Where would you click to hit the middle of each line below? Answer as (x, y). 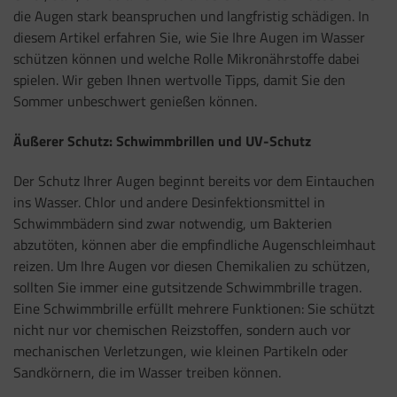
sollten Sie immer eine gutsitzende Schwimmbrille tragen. (187, 287)
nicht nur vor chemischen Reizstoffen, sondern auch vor (182, 329)
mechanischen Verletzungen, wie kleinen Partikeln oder (181, 350)
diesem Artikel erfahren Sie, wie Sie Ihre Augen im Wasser (189, 38)
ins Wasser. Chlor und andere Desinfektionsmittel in (169, 202)
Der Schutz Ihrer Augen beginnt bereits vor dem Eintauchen (194, 180)
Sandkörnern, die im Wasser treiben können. (147, 372)
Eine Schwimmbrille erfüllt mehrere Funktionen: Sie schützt (194, 308)
